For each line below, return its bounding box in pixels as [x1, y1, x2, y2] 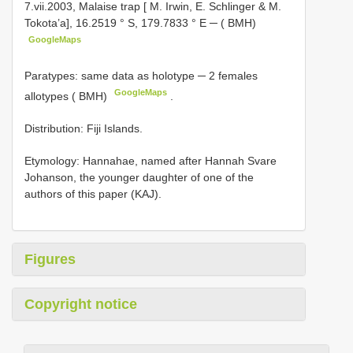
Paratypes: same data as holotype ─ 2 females [24, 69, 258, 82]
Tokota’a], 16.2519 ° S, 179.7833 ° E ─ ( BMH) [24, 17, 256, 30]
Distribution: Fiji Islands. [24, 121, 143, 135]
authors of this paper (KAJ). [24, 187, 162, 200]
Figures [24, 251, 76, 267]
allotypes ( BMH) [24, 89, 107, 102]
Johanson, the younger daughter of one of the [24, 170, 254, 184]
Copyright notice [24, 295, 137, 312]
